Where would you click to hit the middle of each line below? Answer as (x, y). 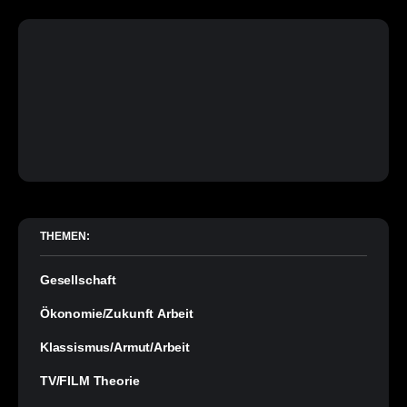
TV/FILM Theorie (90, 381)
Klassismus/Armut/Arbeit (115, 347)
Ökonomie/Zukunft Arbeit (117, 314)
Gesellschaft (78, 280)
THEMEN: (65, 237)
